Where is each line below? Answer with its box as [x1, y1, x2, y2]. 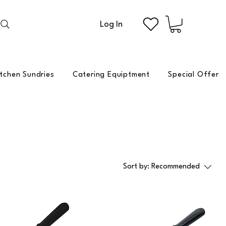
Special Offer [168, 71, 219, 79]
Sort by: [123, 162, 149, 171]
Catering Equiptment [72, 71, 150, 79]
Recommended [151, 162, 200, 171]
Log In [100, 20, 123, 29]
